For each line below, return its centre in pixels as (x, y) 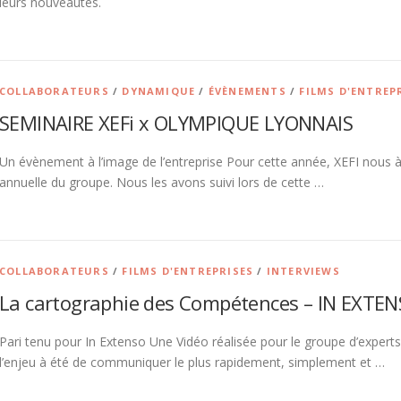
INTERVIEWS (303, 271)
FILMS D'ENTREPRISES (188, 271)
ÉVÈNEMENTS (247, 91)
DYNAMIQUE (159, 91)
